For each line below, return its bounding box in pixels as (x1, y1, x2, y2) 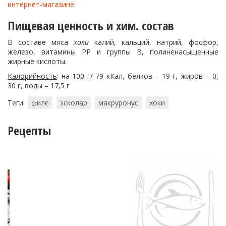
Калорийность (8, 71, 57, 81)
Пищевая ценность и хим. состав (8, 17, 174, 34)
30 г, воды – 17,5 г (8, 81, 70, 90)
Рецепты (8, 122, 51, 139)
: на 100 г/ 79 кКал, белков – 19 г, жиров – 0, (57, 71, 218, 81)
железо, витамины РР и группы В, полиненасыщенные (8, 47, 218, 56)
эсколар (60, 98, 87, 107)
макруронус (98, 98, 138, 107)
